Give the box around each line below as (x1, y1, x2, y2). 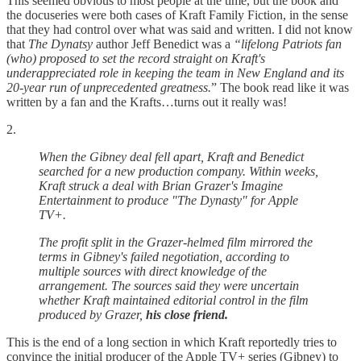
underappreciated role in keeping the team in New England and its (6, 65, 344, 80)
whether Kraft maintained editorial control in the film (39, 293, 309, 307)
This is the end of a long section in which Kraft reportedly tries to (6, 334, 337, 349)
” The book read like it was (211, 80, 349, 94)
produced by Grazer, (39, 307, 143, 322)
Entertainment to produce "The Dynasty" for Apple (39, 193, 298, 207)
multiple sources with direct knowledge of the (39, 263, 267, 278)
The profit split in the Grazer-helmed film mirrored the (39, 234, 313, 249)
